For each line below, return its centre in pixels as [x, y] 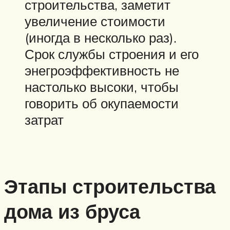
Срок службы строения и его [112, 54]
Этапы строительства [110, 186]
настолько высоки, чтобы [102, 87]
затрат [44, 119]
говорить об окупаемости [102, 103]
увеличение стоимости [95, 21]
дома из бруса [72, 212]
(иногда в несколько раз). [101, 37]
